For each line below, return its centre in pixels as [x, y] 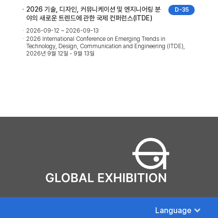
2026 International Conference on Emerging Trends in [96, 39]
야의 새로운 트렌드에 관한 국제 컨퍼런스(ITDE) [89, 18]
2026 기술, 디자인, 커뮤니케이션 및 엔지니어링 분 [93, 9]
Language [173, 210]
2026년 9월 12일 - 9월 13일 [60, 53]
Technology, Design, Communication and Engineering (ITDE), [106, 46]
